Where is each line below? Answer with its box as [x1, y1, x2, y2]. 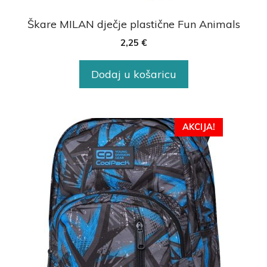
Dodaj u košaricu [91, 67, 176, 81]
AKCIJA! [182, 121, 215, 132]
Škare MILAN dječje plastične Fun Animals [27, 17, 240, 31]
